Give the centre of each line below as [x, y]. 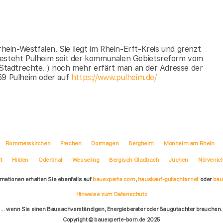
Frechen [71, 143]
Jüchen [179, 160]
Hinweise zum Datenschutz [111, 194]
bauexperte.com [114, 179]
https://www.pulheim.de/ [114, 77]
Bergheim [141, 143]
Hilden [20, 160]
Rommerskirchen [28, 143]
